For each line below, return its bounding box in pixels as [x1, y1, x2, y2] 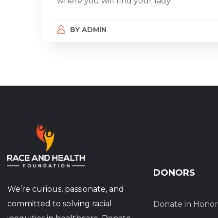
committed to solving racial [7, 199, 112, 208]
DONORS [153, 167, 195, 178]
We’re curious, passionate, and [7, 184, 124, 194]
